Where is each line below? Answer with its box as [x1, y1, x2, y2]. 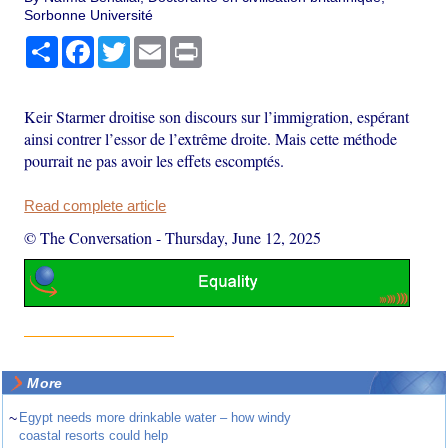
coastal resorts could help [19, 427, 169, 443]
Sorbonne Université [24, 7, 154, 24]
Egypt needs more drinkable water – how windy [19, 409, 292, 425]
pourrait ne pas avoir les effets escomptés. [24, 150, 285, 172]
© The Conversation [24, 227, 153, 249]
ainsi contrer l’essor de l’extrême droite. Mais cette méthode [24, 128, 398, 150]
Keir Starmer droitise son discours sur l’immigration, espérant [24, 106, 410, 128]
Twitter [130, 36, 173, 53]
